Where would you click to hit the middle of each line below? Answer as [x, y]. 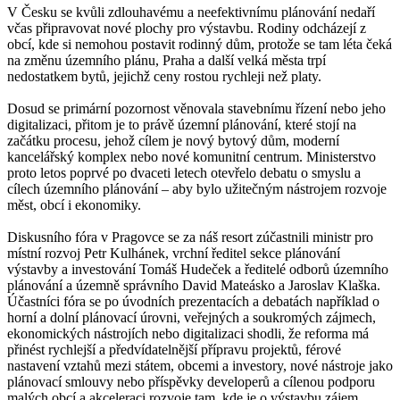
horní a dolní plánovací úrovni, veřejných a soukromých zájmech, [192, 318]
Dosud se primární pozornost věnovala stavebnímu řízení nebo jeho [196, 109]
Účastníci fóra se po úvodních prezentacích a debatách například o [193, 302]
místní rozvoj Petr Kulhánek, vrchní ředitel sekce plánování [174, 254]
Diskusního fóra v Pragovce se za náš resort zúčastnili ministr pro [190, 237]
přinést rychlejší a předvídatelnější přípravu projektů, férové [174, 350]
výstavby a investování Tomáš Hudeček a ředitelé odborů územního [198, 270]
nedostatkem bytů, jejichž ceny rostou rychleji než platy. [164, 77]
